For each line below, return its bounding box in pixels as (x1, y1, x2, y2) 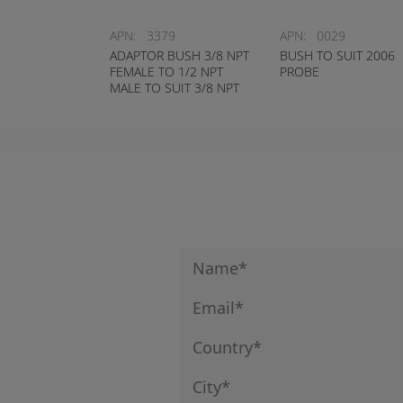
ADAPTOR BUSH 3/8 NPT (110, 47, 250, 64)
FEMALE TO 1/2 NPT (110, 63, 224, 80)
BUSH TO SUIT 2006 (279, 47, 395, 64)
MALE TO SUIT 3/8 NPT (110, 79, 240, 96)
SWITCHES (110, 112, 170, 129)
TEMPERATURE (110, 95, 193, 112)
